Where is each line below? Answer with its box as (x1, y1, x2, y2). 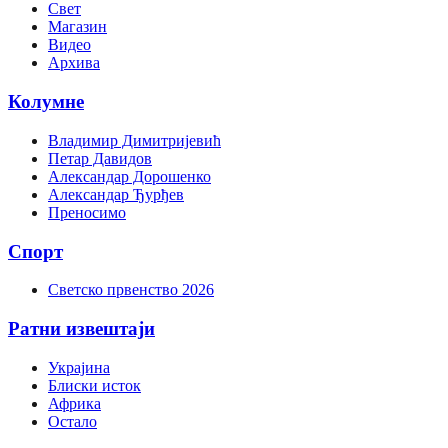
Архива (48, 54, 100, 72)
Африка (48, 394, 101, 412)
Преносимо (48, 203, 126, 221)
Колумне (8, 91, 84, 113)
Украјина (48, 358, 110, 376)
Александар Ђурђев (48, 185, 184, 203)
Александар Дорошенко (48, 167, 211, 185)
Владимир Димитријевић (48, 131, 221, 149)
